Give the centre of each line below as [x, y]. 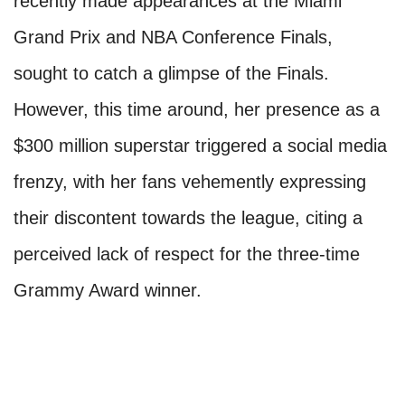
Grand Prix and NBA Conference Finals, [173, 38]
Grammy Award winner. [108, 291]
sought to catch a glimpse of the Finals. [171, 74]
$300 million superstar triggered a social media [200, 146]
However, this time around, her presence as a [197, 110]
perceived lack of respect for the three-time [187, 254]
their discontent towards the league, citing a [188, 218]
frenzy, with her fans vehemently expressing [190, 182]
